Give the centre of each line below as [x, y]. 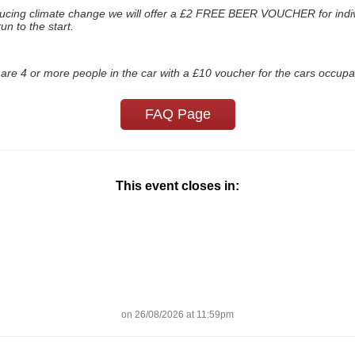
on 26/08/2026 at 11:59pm [177, 314]
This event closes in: [177, 185]
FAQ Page [177, 114]
